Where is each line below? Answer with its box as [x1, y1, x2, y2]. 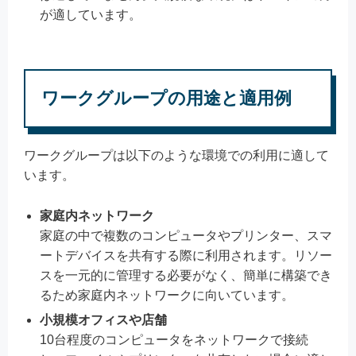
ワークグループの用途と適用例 [41, 87, 292, 108]
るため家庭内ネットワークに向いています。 [40, 288, 294, 302]
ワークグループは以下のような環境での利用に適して [24, 148, 329, 162]
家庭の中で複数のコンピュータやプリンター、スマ [40, 228, 332, 242]
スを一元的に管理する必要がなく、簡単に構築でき [40, 268, 332, 282]
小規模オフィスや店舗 [40, 312, 167, 327]
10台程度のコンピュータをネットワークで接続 [40, 332, 308, 346]
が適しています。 [40, 7, 141, 21]
